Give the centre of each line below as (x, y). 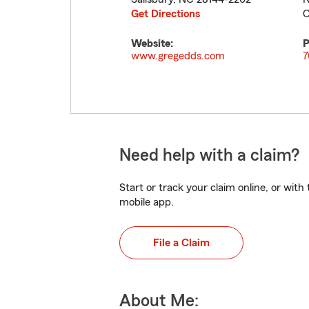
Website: (152, 43)
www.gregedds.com (178, 56)
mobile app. (147, 202)
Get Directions (166, 14)
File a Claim (181, 243)
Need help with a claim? (209, 156)
